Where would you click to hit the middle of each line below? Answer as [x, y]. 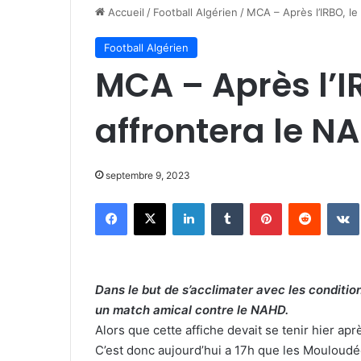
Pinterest [304, 202]
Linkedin [225, 202]
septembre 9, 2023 [148, 175]
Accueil [124, 12]
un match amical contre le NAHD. [193, 310]
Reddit [336, 202]
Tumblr [259, 202]
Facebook [151, 202]
